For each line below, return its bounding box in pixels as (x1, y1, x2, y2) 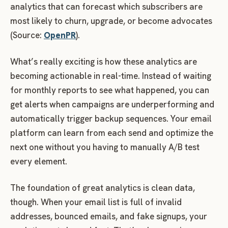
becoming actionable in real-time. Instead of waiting (10, 70, 211, 81)
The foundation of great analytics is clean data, (10, 182, 195, 193)
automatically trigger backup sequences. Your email (10, 112, 212, 124)
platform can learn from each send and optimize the (10, 127, 213, 138)
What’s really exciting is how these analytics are (10, 55, 197, 67)
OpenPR (44, 29, 76, 41)
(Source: (10, 29, 42, 41)
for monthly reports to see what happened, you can (10, 84, 209, 96)
